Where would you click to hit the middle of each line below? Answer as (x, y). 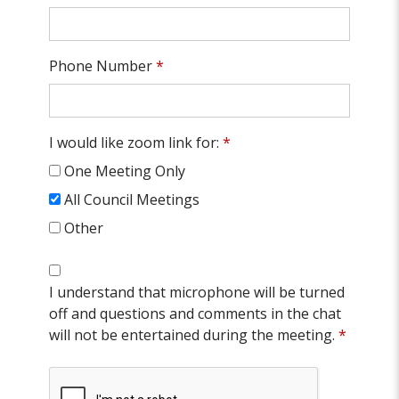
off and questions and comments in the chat (195, 314)
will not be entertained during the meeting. (194, 335)
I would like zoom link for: (136, 143)
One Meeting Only (125, 171)
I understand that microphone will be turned (197, 293)
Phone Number (103, 66)
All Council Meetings (132, 200)
